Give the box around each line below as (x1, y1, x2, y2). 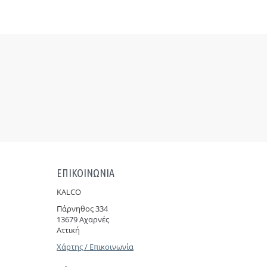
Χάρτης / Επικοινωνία (57, 241, 134, 252)
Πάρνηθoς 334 (57, 203, 108, 214)
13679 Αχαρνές (57, 214, 110, 225)
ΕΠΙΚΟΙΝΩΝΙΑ (57, 167, 115, 179)
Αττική (57, 225, 80, 235)
